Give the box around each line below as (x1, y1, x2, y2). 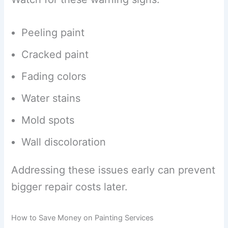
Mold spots (21, 114, 75, 127)
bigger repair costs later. (11, 181, 128, 193)
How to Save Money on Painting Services (11, 213, 154, 223)
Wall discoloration (21, 136, 106, 149)
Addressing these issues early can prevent (11, 164, 216, 177)
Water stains (21, 92, 81, 105)
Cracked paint (21, 48, 89, 61)
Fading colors (21, 70, 87, 83)
